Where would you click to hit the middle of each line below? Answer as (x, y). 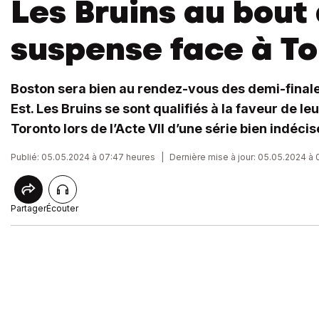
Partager (28, 208)
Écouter (62, 208)
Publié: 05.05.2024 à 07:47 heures (83, 157)
